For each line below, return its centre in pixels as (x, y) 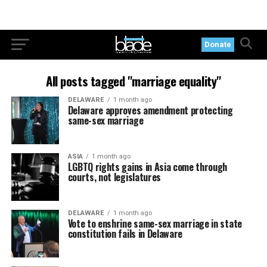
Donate (218, 44)
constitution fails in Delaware (125, 234)
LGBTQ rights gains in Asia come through (148, 167)
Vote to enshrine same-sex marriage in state (155, 223)
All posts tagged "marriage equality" (133, 81)
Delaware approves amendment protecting (150, 110)
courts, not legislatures (114, 177)
